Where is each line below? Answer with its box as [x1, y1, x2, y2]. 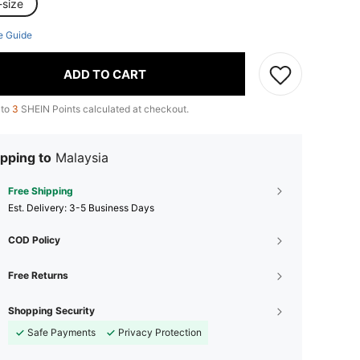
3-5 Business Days [69, 202, 154, 214]
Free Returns [8, 269, 68, 281]
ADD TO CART [63, 66, 146, 82]
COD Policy [8, 234, 60, 246]
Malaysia [55, 149, 108, 166]
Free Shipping [8, 185, 73, 197]
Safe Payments [27, 326, 96, 338]
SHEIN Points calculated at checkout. [18, 103, 189, 115]
